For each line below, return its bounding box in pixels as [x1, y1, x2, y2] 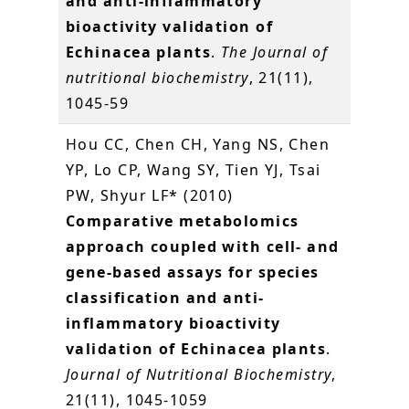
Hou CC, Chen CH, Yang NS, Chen [66, 133, 330, 154]
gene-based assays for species [66, 261, 320, 282]
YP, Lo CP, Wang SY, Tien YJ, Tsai [66, 159, 321, 180]
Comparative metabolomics [66, 210, 299, 231]
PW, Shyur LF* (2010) [66, 184, 234, 205]
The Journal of [220, 41, 329, 62]
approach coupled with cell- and [66, 236, 340, 257]
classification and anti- [66, 287, 265, 308]
